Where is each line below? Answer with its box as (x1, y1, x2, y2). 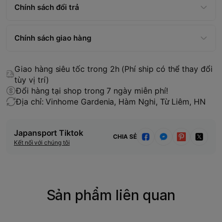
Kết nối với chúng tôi (14, 138, 70, 146)
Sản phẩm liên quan (46, 186, 176, 204)
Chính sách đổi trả (14, 2, 79, 12)
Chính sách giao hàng (14, 33, 91, 43)
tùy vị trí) (14, 74, 49, 85)
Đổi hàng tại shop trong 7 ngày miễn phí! (16, 85, 168, 96)
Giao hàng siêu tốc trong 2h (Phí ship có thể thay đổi (14, 63, 213, 74)
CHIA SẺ (113, 132, 137, 140)
